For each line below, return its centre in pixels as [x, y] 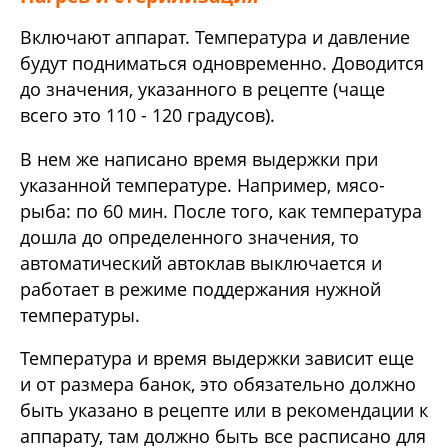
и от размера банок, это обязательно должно [218, 384]
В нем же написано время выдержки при [199, 158]
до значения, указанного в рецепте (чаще [202, 89]
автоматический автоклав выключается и [201, 262]
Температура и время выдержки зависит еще [217, 358]
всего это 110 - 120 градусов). [147, 115]
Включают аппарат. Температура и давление [215, 37]
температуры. [80, 314]
